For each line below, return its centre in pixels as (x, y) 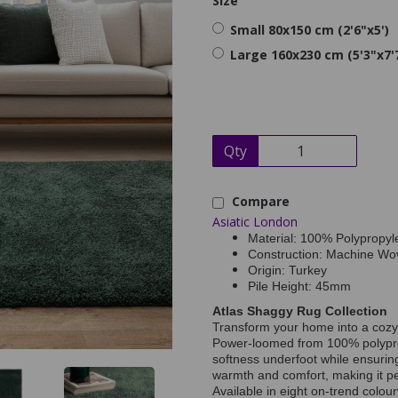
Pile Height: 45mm (299, 287)
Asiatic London (255, 222)
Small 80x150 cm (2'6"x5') (310, 30)
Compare (259, 202)
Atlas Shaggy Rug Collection (300, 311)
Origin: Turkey (287, 271)
